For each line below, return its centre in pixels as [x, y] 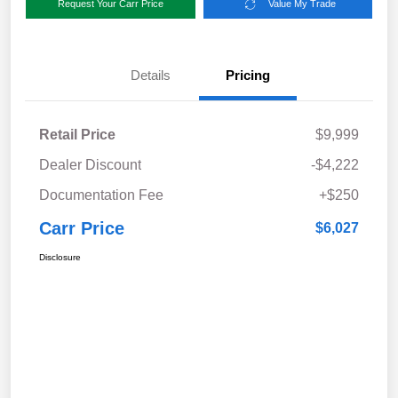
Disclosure [60, 258]
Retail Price [77, 135]
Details [150, 76]
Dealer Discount [90, 165]
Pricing [248, 76]
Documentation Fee [101, 195]
